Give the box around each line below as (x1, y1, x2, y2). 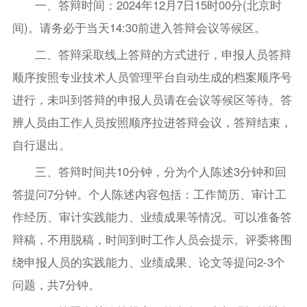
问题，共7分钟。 (12, 276, 100, 293)
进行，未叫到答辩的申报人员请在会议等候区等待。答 (12, 91, 292, 108)
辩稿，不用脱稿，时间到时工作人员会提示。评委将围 (12, 231, 292, 248)
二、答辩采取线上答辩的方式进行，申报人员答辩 (35, 46, 292, 63)
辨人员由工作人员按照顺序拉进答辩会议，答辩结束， (12, 114, 292, 131)
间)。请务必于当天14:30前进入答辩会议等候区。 (12, 19, 266, 36)
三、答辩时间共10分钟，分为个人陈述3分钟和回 (35, 163, 287, 180)
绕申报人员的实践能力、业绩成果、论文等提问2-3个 (12, 254, 285, 271)
